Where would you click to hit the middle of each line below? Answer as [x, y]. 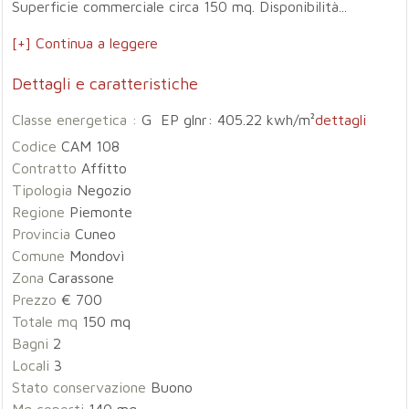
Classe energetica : [77, 120]
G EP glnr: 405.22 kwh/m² [229, 120]
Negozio [102, 190]
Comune [39, 256]
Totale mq [45, 321]
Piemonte [99, 212]
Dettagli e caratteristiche [105, 84]
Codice [35, 146]
